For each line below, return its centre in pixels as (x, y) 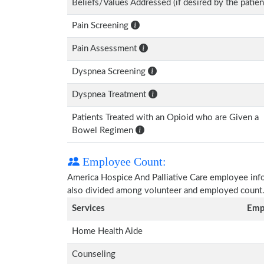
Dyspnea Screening (110, 72)
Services (88, 208)
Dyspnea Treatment (110, 95)
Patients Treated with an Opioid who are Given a (165, 118)
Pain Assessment (105, 49)
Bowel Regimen (104, 131)
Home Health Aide (107, 231)
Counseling (94, 254)
